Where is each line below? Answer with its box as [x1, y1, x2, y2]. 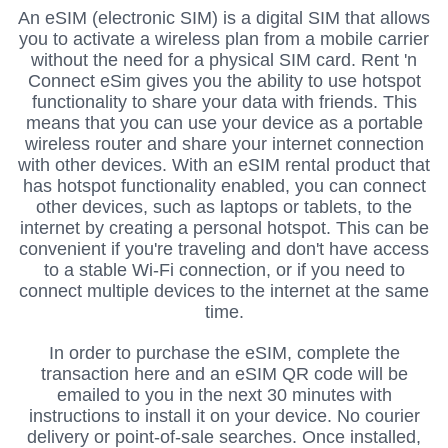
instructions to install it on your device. [28, 405, 337, 426]
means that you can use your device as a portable [25, 113, 423, 134]
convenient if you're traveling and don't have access [19, 239, 429, 260]
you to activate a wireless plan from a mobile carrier [19, 29, 429, 50]
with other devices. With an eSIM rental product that [18, 155, 430, 176]
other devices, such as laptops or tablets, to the [36, 197, 412, 218]
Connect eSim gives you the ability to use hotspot [27, 71, 421, 92]
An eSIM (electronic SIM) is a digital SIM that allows [18, 8, 430, 29]
